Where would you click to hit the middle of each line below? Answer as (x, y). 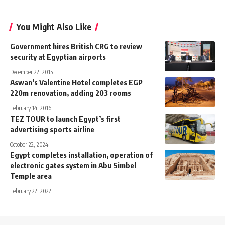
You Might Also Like (54, 27)
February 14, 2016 (31, 108)
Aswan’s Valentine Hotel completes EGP (76, 83)
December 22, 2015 (31, 72)
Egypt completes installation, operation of (81, 155)
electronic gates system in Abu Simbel (73, 165)
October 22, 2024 (29, 145)
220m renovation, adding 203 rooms (71, 93)
